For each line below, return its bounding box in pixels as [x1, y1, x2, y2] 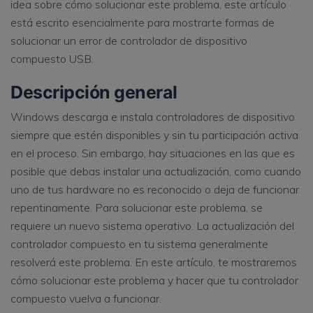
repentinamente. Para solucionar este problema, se [10, 200, 263, 214]
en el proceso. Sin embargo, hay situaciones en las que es [10, 145, 295, 160]
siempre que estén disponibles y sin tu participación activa [10, 127, 298, 142]
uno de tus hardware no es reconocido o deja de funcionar [10, 182, 299, 196]
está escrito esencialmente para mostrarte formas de [10, 15, 275, 30]
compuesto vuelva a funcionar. [10, 291, 161, 305]
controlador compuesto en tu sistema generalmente [10, 236, 268, 251]
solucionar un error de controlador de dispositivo [10, 34, 247, 48]
